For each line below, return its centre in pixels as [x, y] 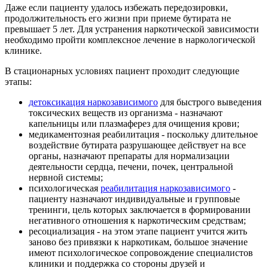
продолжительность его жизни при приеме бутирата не [118, 19]
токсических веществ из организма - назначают [126, 113]
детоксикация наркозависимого [93, 102]
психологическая [65, 188]
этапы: [18, 82]
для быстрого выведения [210, 102]
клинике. [23, 51]
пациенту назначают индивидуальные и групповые [134, 199]
